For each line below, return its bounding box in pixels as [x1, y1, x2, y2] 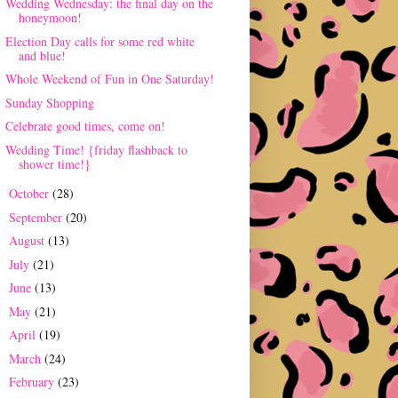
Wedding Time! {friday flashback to [4, 140, 187, 158]
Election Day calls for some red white [4, 32, 195, 50]
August [8, 232, 48, 250]
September [8, 208, 66, 226]
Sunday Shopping [4, 93, 94, 111]
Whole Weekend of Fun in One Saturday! [4, 70, 214, 88]
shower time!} [18, 155, 91, 172]
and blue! [18, 46, 66, 64]
